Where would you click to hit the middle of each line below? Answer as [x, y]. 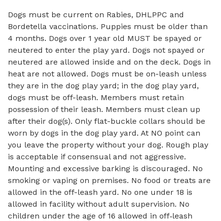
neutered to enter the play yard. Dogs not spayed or [106, 50]
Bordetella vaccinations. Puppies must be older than [108, 26]
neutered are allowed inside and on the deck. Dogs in [109, 62]
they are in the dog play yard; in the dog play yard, [103, 86]
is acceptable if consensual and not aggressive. [97, 157]
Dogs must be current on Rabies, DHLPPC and [96, 15]
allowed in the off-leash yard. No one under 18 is [100, 192]
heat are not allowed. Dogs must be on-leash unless [107, 74]
